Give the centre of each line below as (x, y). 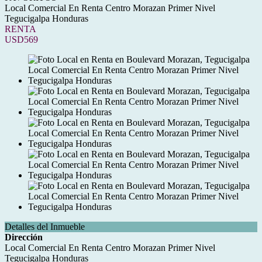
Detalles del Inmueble (45, 227)
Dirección (24, 237)
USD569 (21, 39)
